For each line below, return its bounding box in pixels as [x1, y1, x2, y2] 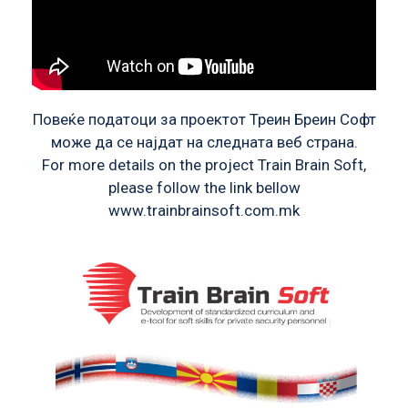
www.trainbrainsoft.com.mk [108, 200, 300, 219]
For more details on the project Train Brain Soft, [42, 155, 366, 174]
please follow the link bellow [107, 178, 301, 197]
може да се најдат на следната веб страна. [50, 132, 358, 151]
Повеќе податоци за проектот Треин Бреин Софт [32, 109, 376, 128]
